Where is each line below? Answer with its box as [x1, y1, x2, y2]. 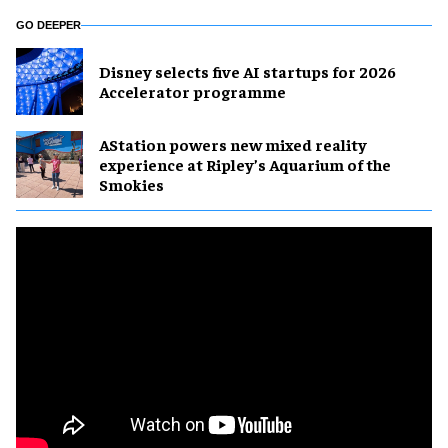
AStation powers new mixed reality [99, 134, 367, 155]
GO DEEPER [16, 18, 81, 31]
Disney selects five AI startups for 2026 [99, 61, 396, 82]
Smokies [99, 174, 164, 195]
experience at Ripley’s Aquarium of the [99, 154, 391, 175]
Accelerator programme [99, 81, 286, 102]
